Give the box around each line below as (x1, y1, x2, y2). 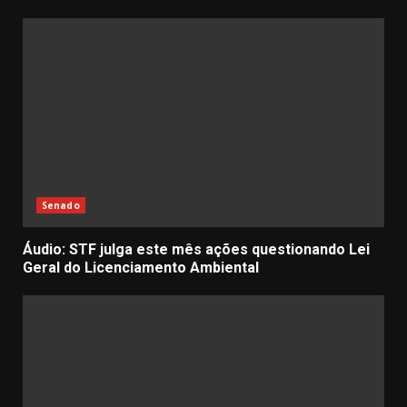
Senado (42, 199, 80, 213)
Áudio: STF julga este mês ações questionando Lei (23, 241, 370, 259)
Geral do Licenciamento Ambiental (23, 259, 259, 277)
